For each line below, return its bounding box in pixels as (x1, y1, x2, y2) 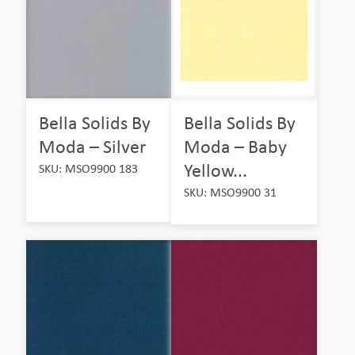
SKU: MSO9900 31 (184, 184, 277, 200)
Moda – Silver (39, 134, 146, 158)
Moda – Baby (184, 134, 288, 158)
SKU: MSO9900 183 (39, 160, 138, 176)
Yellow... (184, 158, 248, 181)
